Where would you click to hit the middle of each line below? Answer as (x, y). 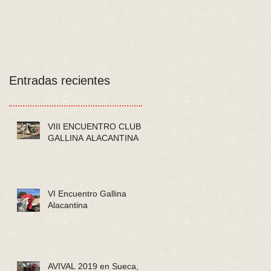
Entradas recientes (60, 80)
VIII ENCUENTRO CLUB (94, 126)
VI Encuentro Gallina (87, 193)
